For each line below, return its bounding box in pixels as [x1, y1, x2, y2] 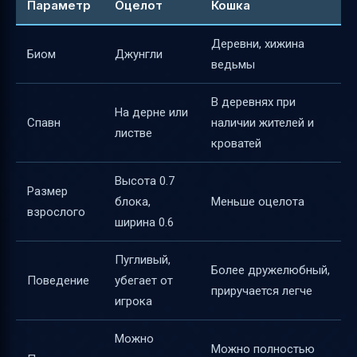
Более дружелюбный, [211, 262, 330, 277]
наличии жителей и [211, 115, 314, 130]
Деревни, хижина [211, 36, 304, 51]
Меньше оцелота [211, 194, 304, 209]
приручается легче [211, 283, 312, 298]
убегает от [115, 273, 173, 288]
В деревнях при [211, 94, 296, 109]
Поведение [27, 273, 89, 288]
